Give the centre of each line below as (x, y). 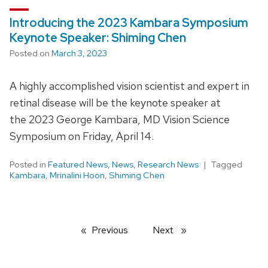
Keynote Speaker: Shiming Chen (98, 37)
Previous (110, 230)
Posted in (29, 164)
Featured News (78, 164)
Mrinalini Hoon (77, 175)
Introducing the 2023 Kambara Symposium (129, 22)
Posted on (31, 53)
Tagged (227, 164)
